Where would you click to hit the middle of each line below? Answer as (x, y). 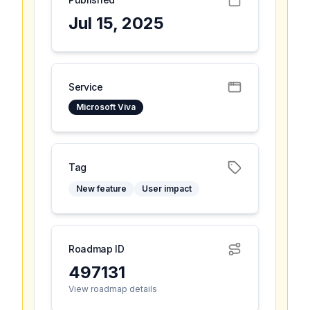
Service (86, 87)
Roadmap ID (97, 249)
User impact (167, 189)
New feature (101, 189)
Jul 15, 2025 (116, 23)
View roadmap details (113, 289)
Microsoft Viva (106, 107)
